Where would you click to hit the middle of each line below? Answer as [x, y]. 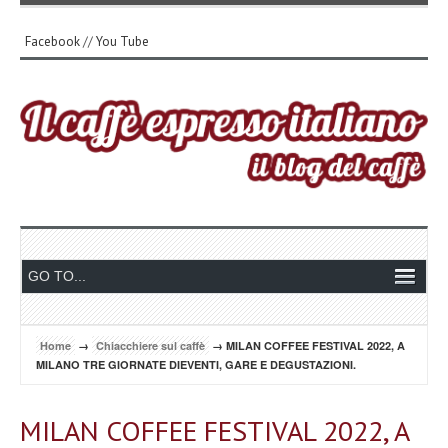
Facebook [52, 41]
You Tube [122, 41]
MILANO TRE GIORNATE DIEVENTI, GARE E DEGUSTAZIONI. [196, 364]
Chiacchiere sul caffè [150, 345]
